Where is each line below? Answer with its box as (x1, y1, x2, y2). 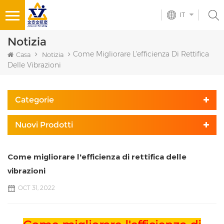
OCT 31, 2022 (18, 184, 55, 192)
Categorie (15, 95, 54, 105)
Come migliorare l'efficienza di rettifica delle (7, 152, 186, 162)
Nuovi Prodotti (15, 120, 73, 130)
